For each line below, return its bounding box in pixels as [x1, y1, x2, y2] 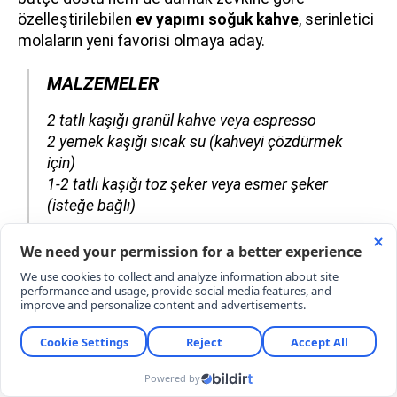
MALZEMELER [47, 72, 159, 94]
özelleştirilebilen [18, 10, 136, 28]
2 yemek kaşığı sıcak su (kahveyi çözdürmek [47, 132, 343, 151]
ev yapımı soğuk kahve [136, 10, 299, 28]
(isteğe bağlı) [47, 196, 136, 214]
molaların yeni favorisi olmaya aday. [18, 31, 265, 50]
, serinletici [299, 10, 374, 28]
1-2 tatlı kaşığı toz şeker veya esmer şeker [47, 175, 328, 193]
